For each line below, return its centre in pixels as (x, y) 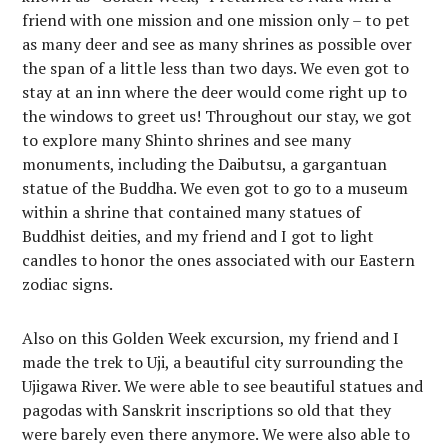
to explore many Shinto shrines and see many (187, 140)
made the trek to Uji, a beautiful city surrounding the (213, 362)
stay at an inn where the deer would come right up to (215, 92)
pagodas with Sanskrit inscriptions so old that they (207, 410)
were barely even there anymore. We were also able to (216, 434)
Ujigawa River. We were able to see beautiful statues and (223, 386)
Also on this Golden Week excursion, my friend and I (211, 338)
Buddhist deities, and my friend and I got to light (198, 236)
